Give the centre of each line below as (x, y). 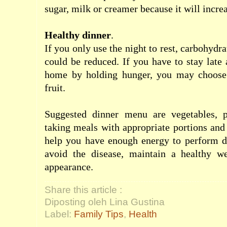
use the (108, 48)
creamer (121, 9)
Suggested (66, 114)
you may (175, 74)
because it (161, 9)
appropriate (146, 127)
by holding (94, 74)
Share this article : (83, 190)
